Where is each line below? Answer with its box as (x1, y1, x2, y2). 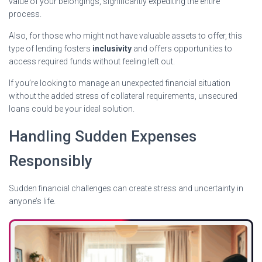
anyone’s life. (9, 196, 56, 206)
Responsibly (9, 151, 92, 170)
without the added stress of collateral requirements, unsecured (9, 91, 237, 101)
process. (9, 9, 42, 19)
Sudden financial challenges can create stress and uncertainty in (9, 183, 243, 193)
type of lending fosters (9, 43, 92, 53)
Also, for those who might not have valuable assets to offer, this (9, 30, 242, 40)
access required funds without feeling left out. (9, 56, 175, 66)
